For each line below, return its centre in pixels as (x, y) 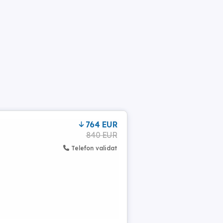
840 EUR (101, 135)
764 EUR (101, 124)
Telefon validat (94, 148)
